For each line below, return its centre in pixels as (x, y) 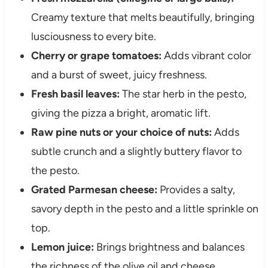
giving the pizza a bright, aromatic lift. (121, 113)
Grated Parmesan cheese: (94, 190)
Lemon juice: (62, 247)
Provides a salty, (196, 190)
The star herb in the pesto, (183, 94)
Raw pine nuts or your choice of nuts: (121, 133)
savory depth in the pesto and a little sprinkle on (144, 209)
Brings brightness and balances (169, 247)
